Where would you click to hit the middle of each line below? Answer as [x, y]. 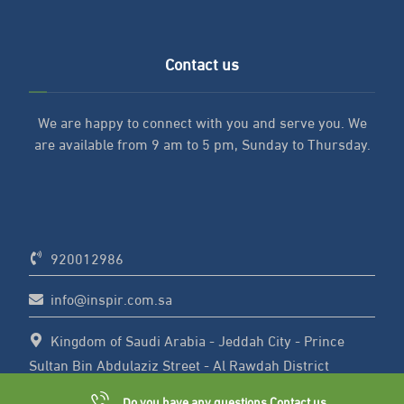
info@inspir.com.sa [112, 298]
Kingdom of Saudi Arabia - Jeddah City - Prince [198, 339]
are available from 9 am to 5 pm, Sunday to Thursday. [202, 143]
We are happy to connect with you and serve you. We [202, 122]
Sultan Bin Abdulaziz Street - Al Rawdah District [179, 363]
